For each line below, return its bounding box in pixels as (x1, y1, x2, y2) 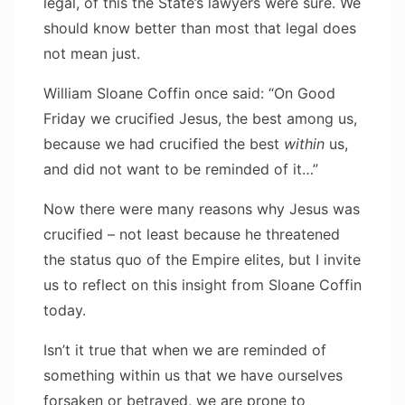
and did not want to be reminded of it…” (43, 159, 318, 178)
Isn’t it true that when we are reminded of (43, 340, 326, 359)
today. (43, 300, 86, 319)
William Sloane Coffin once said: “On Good (43, 83, 335, 102)
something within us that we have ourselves (43, 365, 343, 384)
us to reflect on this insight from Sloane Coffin (43, 275, 362, 294)
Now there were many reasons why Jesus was (43, 199, 360, 218)
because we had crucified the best (43, 134, 284, 153)
